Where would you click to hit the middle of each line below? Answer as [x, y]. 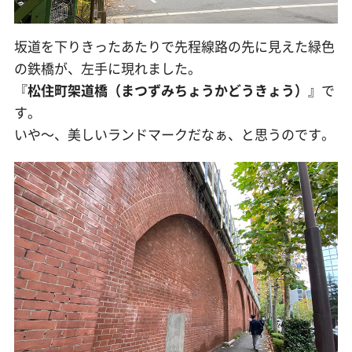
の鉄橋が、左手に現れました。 [107, 68]
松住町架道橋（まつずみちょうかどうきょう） [167, 90]
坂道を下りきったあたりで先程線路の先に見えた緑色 [174, 46]
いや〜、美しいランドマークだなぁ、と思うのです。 [174, 134]
